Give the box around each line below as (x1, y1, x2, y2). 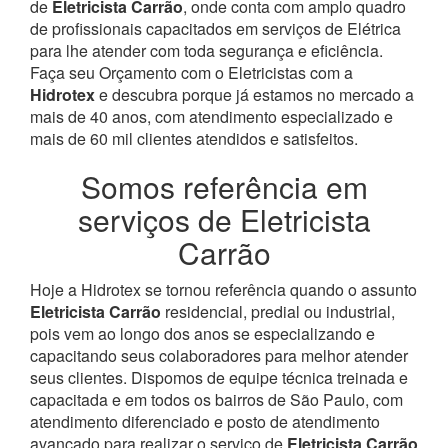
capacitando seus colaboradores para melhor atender (30, 343, 408, 367)
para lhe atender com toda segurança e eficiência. (30, 38, 383, 62)
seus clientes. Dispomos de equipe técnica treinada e (30, 365, 408, 389)
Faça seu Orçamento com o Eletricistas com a (30, 60, 353, 84)
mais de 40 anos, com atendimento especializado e (30, 104, 393, 128)
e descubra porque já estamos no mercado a (95, 82, 414, 106)
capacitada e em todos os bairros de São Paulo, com (30, 387, 403, 411)
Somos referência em (80, 164, 368, 208)
